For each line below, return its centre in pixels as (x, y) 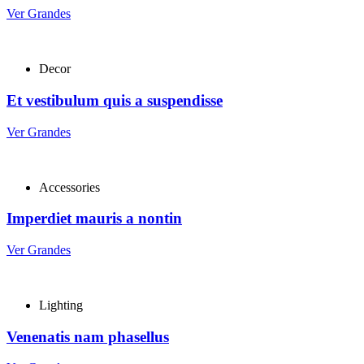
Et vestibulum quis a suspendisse (115, 100)
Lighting (61, 305)
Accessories (69, 187)
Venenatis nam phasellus (88, 336)
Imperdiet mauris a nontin (94, 219)
